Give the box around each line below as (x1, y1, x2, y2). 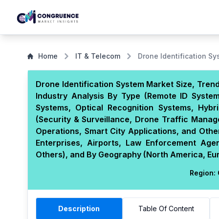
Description (58, 204, 100, 213)
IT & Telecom (75, 52, 120, 60)
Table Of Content (138, 204, 194, 213)
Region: (190, 169, 216, 177)
